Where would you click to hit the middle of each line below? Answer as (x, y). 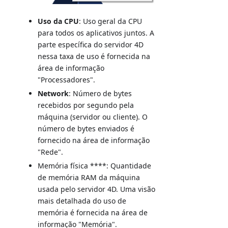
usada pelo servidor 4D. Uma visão (97, 189)
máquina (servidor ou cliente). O (93, 117)
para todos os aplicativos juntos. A (96, 33)
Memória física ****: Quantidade (95, 166)
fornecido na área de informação (94, 140)
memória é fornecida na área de (93, 213)
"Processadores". (67, 80)
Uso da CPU (59, 21)
